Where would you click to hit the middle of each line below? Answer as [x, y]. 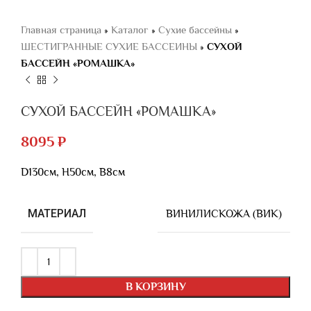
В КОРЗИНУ [155, 287]
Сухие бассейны [195, 30]
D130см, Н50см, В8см [73, 172]
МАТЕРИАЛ [57, 213]
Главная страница [61, 30]
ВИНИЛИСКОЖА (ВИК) [224, 213]
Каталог [130, 30]
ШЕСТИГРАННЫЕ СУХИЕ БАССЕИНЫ [109, 46]
